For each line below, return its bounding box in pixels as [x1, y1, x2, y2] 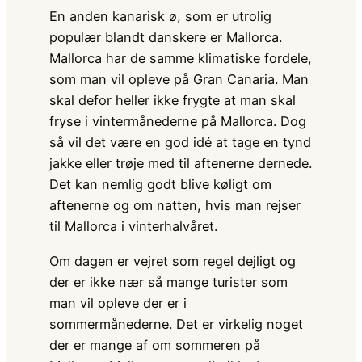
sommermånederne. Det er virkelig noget [48, 315, 303, 332]
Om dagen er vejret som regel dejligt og [48, 252, 296, 269]
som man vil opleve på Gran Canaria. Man [48, 71, 309, 88]
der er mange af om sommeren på [48, 336, 260, 353]
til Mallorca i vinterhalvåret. [48, 218, 217, 235]
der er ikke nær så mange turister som [48, 273, 288, 290]
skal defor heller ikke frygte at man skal [48, 92, 296, 109]
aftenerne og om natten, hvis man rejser [48, 197, 301, 214]
